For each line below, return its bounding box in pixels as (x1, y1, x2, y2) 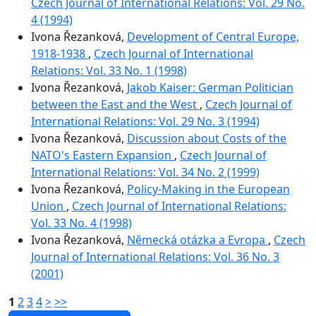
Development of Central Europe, (127, 28, 299, 44)
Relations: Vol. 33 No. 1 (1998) (31, 62, 187, 78)
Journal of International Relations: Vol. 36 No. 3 (31, 248, 279, 265)
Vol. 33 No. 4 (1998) (31, 214, 132, 231)
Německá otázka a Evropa (127, 231, 268, 248)
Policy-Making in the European (127, 181, 290, 197)
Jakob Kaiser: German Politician (127, 79, 293, 95)
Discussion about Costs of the (127, 130, 286, 146)
